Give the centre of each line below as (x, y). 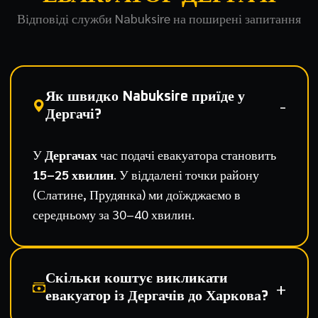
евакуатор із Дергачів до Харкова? (157, 296)
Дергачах (71, 154)
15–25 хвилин (73, 174)
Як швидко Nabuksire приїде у (145, 97)
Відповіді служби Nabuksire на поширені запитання (159, 18)
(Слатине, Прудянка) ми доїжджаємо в (136, 194)
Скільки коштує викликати (136, 278)
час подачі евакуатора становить (186, 154)
